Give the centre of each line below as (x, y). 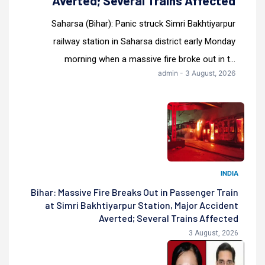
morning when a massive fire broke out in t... (150, 59)
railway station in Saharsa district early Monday (144, 41)
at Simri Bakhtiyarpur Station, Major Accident (142, 205)
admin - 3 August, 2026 (197, 73)
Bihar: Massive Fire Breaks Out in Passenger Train (135, 192)
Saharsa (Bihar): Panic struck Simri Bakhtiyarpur (143, 24)
